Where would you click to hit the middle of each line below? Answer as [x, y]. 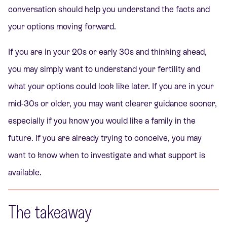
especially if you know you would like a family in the [102, 121]
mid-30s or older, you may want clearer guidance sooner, [112, 103]
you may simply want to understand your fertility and [104, 69]
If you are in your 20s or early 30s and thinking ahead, [107, 52]
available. [25, 172]
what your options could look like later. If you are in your [111, 86]
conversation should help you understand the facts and [109, 9]
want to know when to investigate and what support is [107, 155]
